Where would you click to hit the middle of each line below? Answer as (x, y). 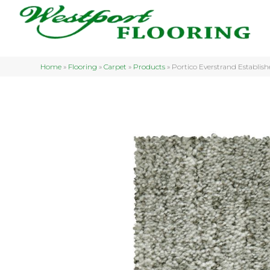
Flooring (83, 67)
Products (149, 67)
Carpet (115, 67)
